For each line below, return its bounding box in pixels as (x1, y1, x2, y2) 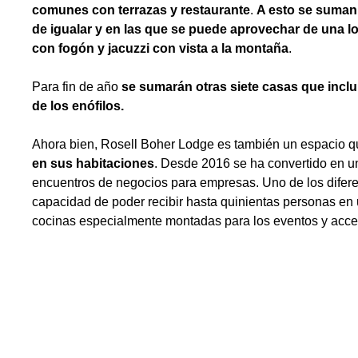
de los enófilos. (32, 99, 124, 113)
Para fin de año (32, 80, 121, 93)
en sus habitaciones (32, 157, 154, 170)
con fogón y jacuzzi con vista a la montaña (32, 42, 288, 55)
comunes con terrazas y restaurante (32, 3, 250, 17)
